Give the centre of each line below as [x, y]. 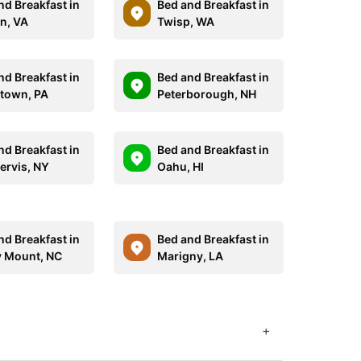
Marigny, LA [190, 256]
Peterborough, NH [206, 94]
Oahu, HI [180, 166]
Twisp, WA [185, 21]
